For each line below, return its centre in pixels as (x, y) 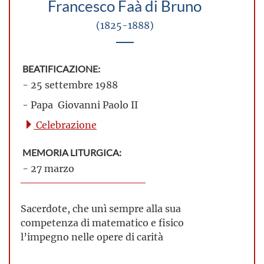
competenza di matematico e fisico (102, 222)
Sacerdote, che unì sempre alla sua (101, 208)
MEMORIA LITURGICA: (72, 152)
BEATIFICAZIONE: (61, 69)
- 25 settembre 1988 (70, 84)
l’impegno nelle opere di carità (92, 236)
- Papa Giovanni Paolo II (80, 104)
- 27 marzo (48, 168)
